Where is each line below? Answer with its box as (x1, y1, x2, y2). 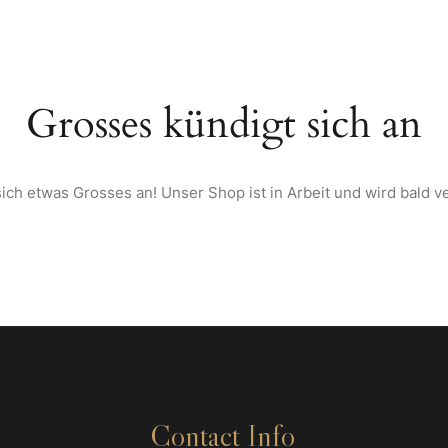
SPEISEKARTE (170, 36, 254, 53)
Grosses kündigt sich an (26, 97, 422, 152)
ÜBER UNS (83, 36, 149, 53)
